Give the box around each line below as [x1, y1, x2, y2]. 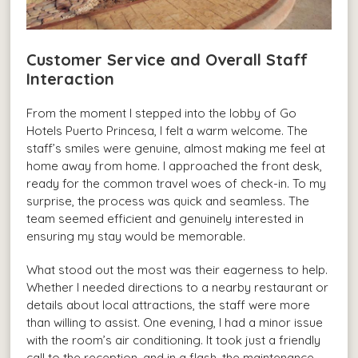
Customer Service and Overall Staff [26, 50, 308, 70]
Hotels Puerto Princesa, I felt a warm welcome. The [26, 123, 308, 139]
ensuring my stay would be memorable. [26, 229, 246, 245]
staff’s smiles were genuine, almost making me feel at [26, 141, 326, 157]
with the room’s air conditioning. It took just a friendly [26, 332, 321, 348]
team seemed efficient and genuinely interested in [26, 211, 304, 227]
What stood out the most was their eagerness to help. [26, 262, 328, 278]
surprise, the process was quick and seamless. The [26, 193, 310, 209]
